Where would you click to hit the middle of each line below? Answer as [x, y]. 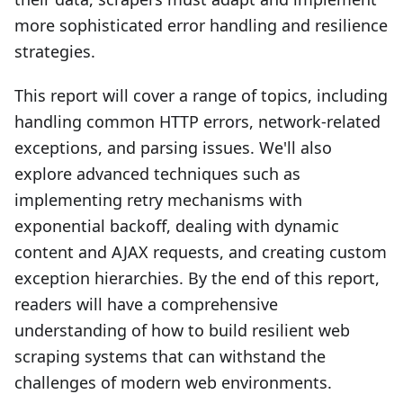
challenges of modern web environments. [173, 382]
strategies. [55, 51]
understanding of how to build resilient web [182, 330]
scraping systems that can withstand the [170, 356]
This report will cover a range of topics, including [201, 95]
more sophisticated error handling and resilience [201, 25]
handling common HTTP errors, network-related [197, 121]
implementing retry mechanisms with [158, 200]
